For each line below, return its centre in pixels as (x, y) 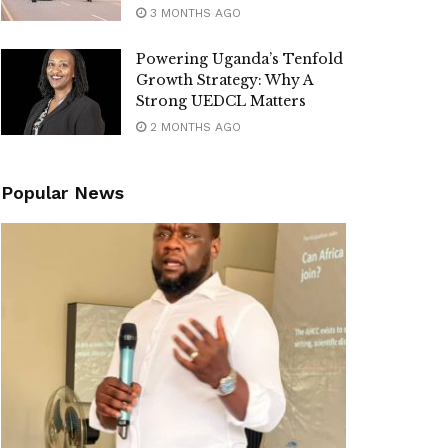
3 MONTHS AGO (193, 13)
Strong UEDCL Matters (221, 101)
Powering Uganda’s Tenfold (239, 59)
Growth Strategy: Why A (224, 80)
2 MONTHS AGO (193, 127)
